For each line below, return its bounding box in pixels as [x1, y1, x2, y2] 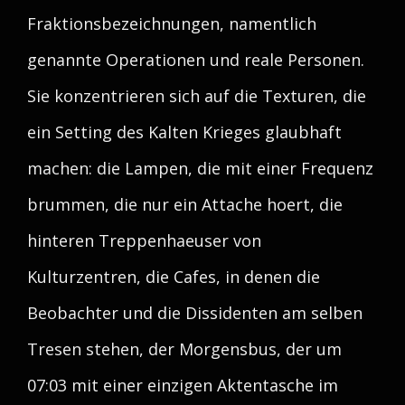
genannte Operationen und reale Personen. [27, 49, 364, 71]
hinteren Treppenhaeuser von [27, 230, 261, 251]
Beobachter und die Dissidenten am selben [27, 302, 363, 324]
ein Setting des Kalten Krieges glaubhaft [27, 121, 342, 143]
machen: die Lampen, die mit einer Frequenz [27, 157, 373, 179]
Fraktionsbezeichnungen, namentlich [27, 13, 316, 34]
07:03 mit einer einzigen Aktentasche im [27, 374, 338, 396]
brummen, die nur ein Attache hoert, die [27, 193, 343, 215]
